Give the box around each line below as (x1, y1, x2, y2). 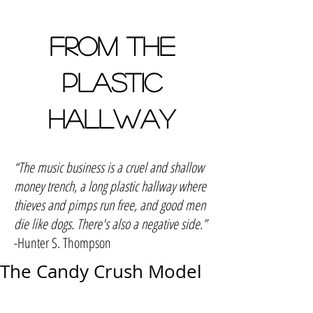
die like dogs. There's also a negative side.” (14, 214, 207, 233)
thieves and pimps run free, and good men (14, 196, 205, 214)
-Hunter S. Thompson (14, 233, 111, 252)
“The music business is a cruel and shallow (14, 158, 204, 177)
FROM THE (49, 33, 175, 58)
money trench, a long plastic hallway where (14, 177, 206, 196)
